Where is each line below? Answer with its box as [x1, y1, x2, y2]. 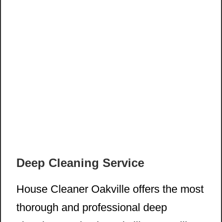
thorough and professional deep [16, 201, 167, 214]
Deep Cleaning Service [16, 156, 144, 170]
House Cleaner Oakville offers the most [16, 183, 204, 196]
